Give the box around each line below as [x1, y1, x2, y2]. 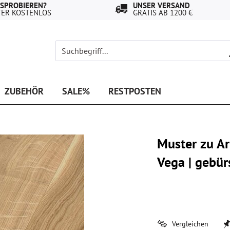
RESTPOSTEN [108, 85, 161, 97]
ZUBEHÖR [5, 85, 44, 97]
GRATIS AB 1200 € [133, 8, 193, 17]
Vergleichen [170, 219, 208, 228]
